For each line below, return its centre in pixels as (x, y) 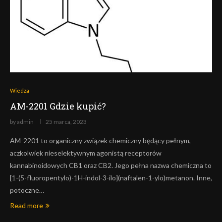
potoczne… (27, 190)
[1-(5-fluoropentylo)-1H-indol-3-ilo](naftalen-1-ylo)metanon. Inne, (111, 178)
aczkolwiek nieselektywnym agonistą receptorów (86, 153)
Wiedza (20, 90)
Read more (27, 205)
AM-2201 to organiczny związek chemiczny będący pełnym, (100, 140)
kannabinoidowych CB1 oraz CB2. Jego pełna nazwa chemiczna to (111, 165)
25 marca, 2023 (66, 122)
